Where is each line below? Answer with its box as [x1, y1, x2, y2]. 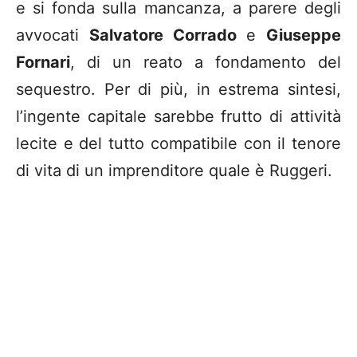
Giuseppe [266, 25, 341, 45]
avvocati [16, 25, 89, 45]
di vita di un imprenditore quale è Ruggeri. [16, 161, 332, 181]
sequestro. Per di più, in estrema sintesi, [16, 80, 341, 100]
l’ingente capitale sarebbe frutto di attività [16, 107, 341, 127]
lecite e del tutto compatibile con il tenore [16, 134, 341, 154]
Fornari [16, 53, 70, 73]
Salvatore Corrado [88, 25, 237, 45]
